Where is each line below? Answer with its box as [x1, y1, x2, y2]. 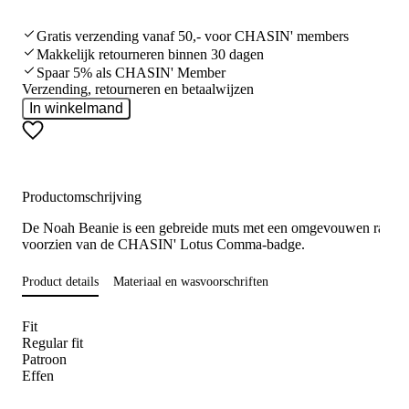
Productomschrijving [22, 188, 142, 204]
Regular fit [22, 334, 83, 351]
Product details [22, 274, 99, 288]
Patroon [22, 351, 67, 367]
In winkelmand [29, 100, 123, 116]
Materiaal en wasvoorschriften [113, 274, 268, 288]
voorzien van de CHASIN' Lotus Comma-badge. [22, 236, 305, 252]
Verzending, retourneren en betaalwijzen [22, 80, 254, 97]
